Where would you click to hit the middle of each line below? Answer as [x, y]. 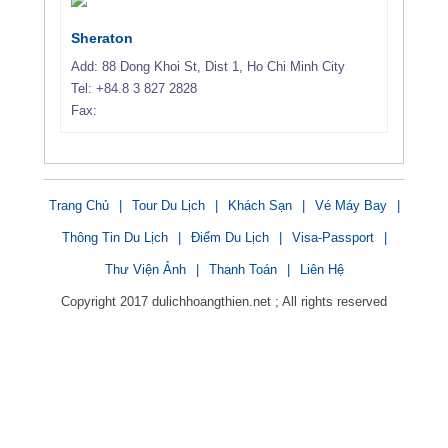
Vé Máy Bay [350, 205]
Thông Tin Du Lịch [114, 237]
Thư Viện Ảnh [145, 269]
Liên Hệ [321, 269]
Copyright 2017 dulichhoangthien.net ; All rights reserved [224, 301]
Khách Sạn [259, 205]
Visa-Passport [332, 237]
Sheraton [102, 37]
